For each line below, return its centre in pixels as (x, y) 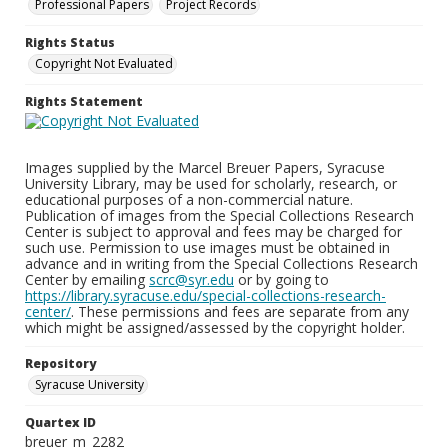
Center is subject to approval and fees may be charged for (213, 231)
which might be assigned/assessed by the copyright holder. (215, 327)
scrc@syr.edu (191, 279)
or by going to (281, 279)
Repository (60, 363)
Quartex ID (60, 422)
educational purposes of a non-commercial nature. (189, 199)
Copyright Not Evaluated (104, 63)
